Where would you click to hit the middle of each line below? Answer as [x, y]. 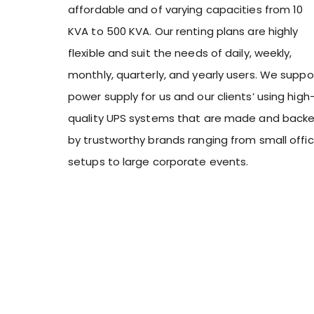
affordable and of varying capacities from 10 [186, 10]
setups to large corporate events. [158, 162]
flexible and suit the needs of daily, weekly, [180, 53]
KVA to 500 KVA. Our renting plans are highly [183, 32]
